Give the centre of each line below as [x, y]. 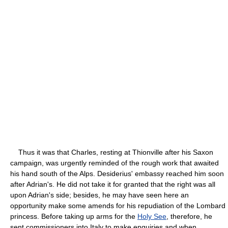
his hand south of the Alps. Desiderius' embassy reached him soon [117, 173]
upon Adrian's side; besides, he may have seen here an [99, 195]
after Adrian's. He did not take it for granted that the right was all [113, 184]
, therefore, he [189, 216]
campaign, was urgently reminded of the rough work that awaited [115, 163]
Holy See [152, 216]
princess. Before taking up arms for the [74, 216]
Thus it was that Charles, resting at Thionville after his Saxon [112, 152]
